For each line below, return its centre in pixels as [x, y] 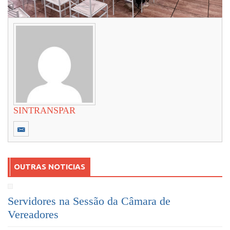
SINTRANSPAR [44, 110]
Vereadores [33, 214]
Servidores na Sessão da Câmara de [89, 201]
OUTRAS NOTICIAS [50, 166]
